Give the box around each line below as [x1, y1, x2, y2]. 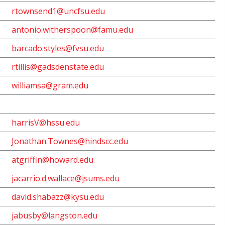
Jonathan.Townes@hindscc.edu [12, 136, 128, 147]
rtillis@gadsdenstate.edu [12, 61, 104, 72]
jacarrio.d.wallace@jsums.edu [12, 173, 120, 184]
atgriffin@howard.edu [12, 154, 93, 165]
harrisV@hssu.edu [12, 117, 80, 128]
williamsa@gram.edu [12, 80, 88, 91]
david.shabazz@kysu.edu [12, 191, 104, 202]
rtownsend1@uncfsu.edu [12, 6, 105, 17]
